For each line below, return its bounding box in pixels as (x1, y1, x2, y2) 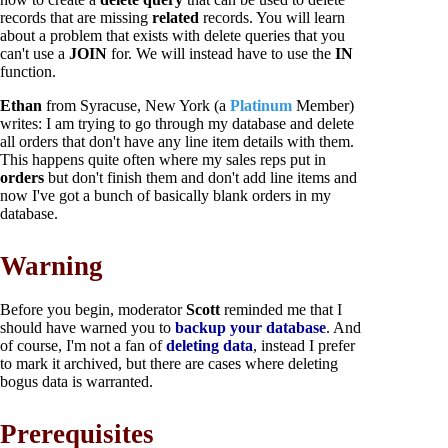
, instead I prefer (253, 336, 355, 354)
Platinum (230, 97, 292, 115)
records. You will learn (203, 9, 345, 27)
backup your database (175, 318, 326, 336)
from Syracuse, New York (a (46, 97, 230, 115)
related (152, 9, 203, 27)
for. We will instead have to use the (111, 45, 335, 63)
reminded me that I (220, 300, 342, 318)
